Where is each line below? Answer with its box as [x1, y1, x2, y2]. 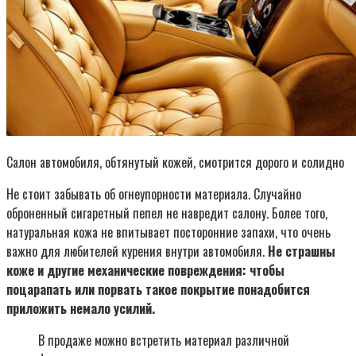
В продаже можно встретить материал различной [38, 331, 289, 350]
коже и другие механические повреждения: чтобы [6, 261, 284, 281]
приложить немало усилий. [6, 299, 155, 319]
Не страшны [268, 242, 335, 261]
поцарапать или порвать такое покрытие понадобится [6, 280, 310, 300]
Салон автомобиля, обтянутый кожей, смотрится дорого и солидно [6, 153, 344, 172]
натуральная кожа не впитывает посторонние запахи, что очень [6, 222, 331, 242]
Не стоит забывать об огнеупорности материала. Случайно [6, 184, 301, 204]
